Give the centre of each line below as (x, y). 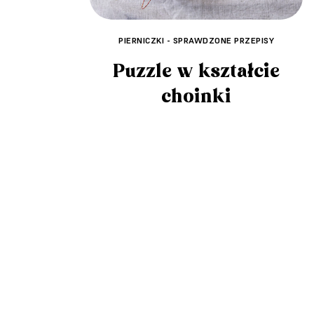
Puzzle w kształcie (196, 71)
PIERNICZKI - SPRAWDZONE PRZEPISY (196, 40)
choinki (196, 96)
